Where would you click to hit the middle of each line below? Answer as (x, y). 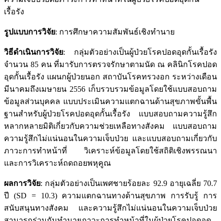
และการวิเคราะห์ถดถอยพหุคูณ (57, 163)
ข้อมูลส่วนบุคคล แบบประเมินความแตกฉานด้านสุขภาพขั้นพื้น (110, 101)
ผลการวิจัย (22, 183)
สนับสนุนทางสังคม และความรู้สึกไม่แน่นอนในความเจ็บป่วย (110, 208)
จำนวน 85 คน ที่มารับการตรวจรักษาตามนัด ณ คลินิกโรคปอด (110, 64)
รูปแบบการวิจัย (30, 32)
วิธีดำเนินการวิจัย (34, 52)
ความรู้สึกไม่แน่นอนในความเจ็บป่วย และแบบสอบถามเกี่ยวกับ (110, 138)
